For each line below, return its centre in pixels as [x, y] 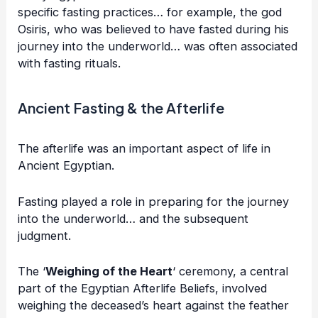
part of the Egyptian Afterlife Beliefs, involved [143, 288]
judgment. [45, 235]
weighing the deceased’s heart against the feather [154, 305]
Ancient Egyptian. [66, 166]
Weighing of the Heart [109, 271]
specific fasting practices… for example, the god [150, 12]
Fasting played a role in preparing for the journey [154, 201]
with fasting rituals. [70, 64]
